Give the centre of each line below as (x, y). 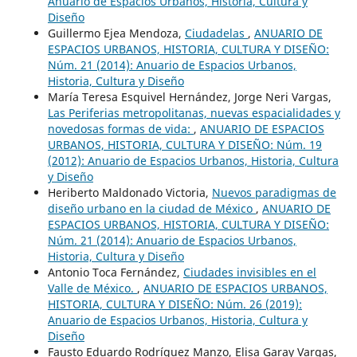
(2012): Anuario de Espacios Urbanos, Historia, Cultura (193, 160)
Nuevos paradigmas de (274, 192)
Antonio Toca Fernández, (115, 272)
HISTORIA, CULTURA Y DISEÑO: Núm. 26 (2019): (175, 304)
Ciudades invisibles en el (249, 272)
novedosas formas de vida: (120, 128)
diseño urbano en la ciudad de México (151, 208)
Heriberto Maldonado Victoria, (129, 192)
